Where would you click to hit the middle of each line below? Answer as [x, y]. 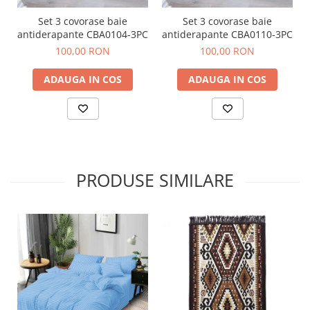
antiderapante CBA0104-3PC [83, 34]
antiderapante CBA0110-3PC [227, 34]
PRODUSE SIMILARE [155, 180]
